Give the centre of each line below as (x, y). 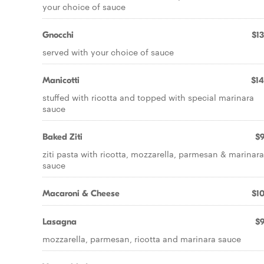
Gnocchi (58, 35)
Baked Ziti (62, 137)
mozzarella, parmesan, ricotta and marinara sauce (142, 239)
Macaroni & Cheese (81, 193)
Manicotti (61, 80)
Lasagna (60, 222)
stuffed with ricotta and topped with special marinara (148, 97)
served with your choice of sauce (108, 52)
